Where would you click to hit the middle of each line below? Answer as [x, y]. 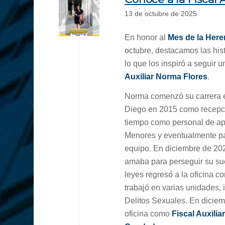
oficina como [148, 214]
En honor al [146, 37]
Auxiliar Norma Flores [166, 76]
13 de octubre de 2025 [161, 14]
